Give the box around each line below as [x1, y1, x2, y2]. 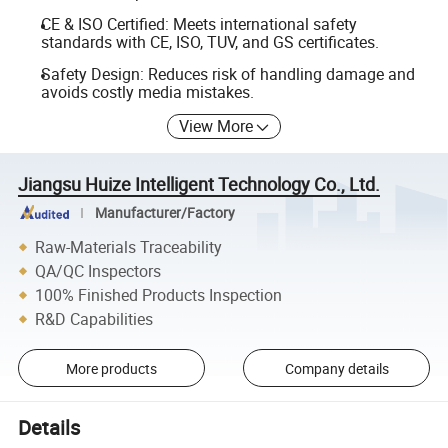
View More [179, 115, 254, 138]
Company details [284, 358, 389, 378]
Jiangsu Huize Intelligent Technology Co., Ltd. [18, 171, 381, 196]
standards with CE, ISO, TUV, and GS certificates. [40, 30, 379, 53]
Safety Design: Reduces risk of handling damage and [40, 62, 415, 85]
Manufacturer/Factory [94, 203, 235, 222]
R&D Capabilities [35, 307, 154, 330]
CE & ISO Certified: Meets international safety [40, 12, 357, 35]
